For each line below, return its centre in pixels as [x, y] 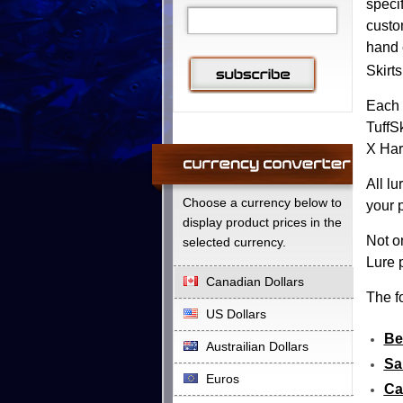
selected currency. [234, 242]
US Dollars [236, 314]
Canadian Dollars [255, 282]
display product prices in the [262, 222]
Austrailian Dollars [257, 346]
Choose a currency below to [262, 202]
